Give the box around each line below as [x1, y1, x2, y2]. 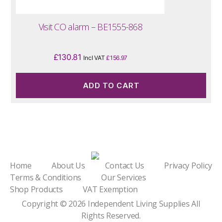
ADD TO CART [82, 80, 140, 90]
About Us [51, 160, 85, 171]
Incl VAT [83, 54, 107, 62]
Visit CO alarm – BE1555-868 [38, 21, 142, 33]
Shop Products [10, 184, 63, 195]
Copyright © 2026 [22, 198, 88, 209]
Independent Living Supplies [87, 198, 190, 209]
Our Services [101, 172, 146, 183]
